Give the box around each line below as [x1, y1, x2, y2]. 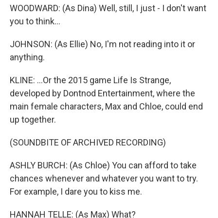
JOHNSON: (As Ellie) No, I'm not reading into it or [10, 39, 195, 49]
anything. [10, 52, 45, 62]
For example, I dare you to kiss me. [10, 186, 142, 197]
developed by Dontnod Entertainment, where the [10, 88, 195, 98]
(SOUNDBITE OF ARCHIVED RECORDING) [10, 137, 166, 147]
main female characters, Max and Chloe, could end [10, 101, 203, 111]
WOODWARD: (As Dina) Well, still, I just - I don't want [10, 3, 206, 13]
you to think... [10, 16, 60, 26]
